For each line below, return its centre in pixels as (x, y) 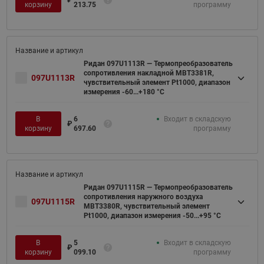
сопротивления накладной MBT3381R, (148, 73)
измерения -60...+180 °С (124, 92)
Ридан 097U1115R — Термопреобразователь (158, 187)
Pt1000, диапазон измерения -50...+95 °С (152, 216)
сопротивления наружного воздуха (143, 197)
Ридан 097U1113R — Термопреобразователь (158, 64)
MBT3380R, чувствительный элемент (146, 206)
